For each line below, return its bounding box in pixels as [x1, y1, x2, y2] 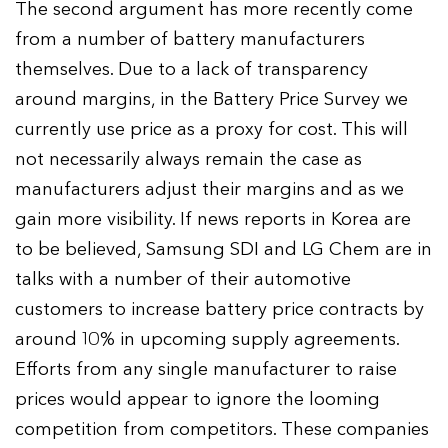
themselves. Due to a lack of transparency [15, 57, 369, 81]
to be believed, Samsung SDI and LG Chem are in [15, 237, 433, 261]
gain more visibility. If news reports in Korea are [15, 207, 412, 231]
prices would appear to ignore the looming [15, 387, 381, 411]
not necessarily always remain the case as [15, 147, 363, 171]
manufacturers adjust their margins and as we [15, 177, 405, 201]
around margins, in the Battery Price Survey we [15, 87, 409, 111]
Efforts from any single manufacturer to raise [15, 357, 398, 381]
